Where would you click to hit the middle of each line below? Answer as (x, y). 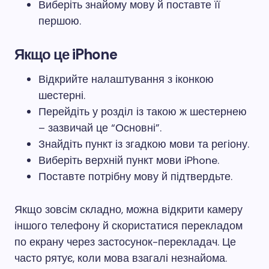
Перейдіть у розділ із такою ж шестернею (143, 112)
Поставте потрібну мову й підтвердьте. (135, 177)
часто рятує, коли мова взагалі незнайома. (121, 258)
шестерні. (62, 95)
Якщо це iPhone (66, 54)
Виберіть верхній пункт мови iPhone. (129, 160)
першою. (60, 21)
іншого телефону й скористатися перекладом (128, 226)
